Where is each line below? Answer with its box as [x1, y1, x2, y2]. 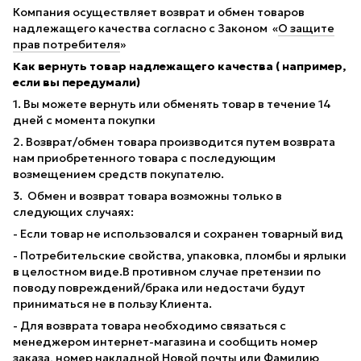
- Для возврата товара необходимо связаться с [13, 317, 286, 333]
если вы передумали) [13, 74, 140, 89]
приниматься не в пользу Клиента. [13, 296, 212, 311]
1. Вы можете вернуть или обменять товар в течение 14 [13, 96, 331, 111]
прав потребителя [13, 36, 120, 52]
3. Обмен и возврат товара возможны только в [13, 188, 282, 203]
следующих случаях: [13, 204, 134, 219]
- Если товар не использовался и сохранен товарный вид [13, 226, 343, 241]
